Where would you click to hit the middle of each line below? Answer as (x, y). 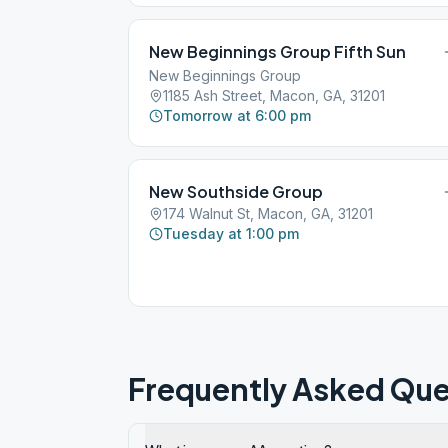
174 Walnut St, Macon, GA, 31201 (268, 213)
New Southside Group (236, 191)
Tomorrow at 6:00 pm (237, 115)
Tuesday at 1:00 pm (231, 233)
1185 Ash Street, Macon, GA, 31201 (274, 95)
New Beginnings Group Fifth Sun (277, 51)
